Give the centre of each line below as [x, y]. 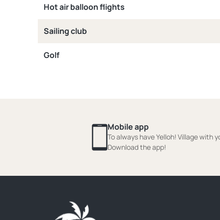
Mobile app [128, 127]
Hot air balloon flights [84, 7]
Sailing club [65, 31]
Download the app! [137, 147]
